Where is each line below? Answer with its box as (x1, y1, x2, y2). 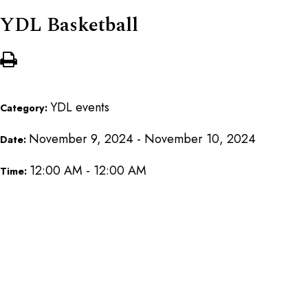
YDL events (50, 98, 109, 116)
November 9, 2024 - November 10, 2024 (29, 129, 256, 148)
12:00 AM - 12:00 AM (30, 161, 146, 179)
